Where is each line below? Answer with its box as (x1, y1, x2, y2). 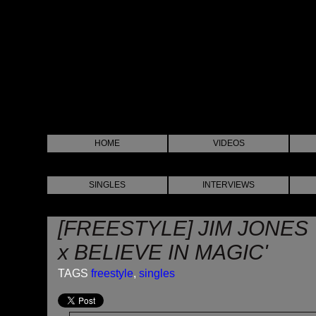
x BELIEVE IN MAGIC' (58, 241, 268, 264)
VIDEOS (212, 138, 245, 148)
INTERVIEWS (202, 180, 255, 190)
